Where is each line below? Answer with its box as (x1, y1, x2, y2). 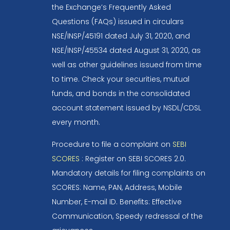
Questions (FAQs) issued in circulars (51, 16, 184, 27)
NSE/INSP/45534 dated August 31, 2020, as (51, 45, 201, 56)
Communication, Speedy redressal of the (51, 211, 203, 222)
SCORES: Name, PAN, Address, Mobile (51, 182, 182, 193)
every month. (51, 117, 100, 128)
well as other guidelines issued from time (51, 60, 202, 70)
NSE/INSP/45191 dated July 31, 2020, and (51, 31, 190, 42)
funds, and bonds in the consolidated (51, 88, 190, 99)
